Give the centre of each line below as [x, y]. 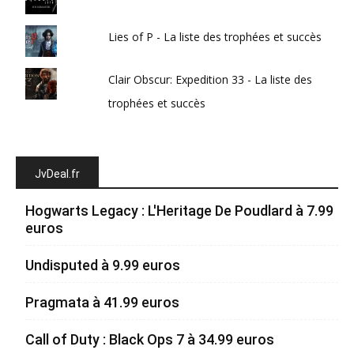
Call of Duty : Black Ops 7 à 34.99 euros [150, 339]
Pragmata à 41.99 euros [102, 302]
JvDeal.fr [57, 173]
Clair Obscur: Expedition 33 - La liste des [211, 79]
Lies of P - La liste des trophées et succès [215, 36]
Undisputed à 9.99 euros [103, 265]
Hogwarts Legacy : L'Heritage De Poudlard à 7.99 [179, 210]
